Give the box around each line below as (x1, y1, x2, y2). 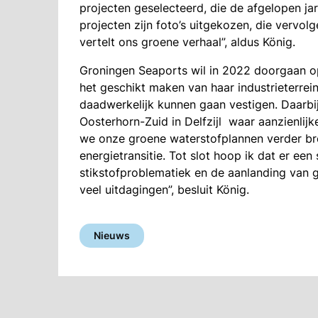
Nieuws (94, 229, 130, 242)
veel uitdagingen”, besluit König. (79, 182, 249, 197)
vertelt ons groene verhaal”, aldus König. (79, 35, 295, 50)
